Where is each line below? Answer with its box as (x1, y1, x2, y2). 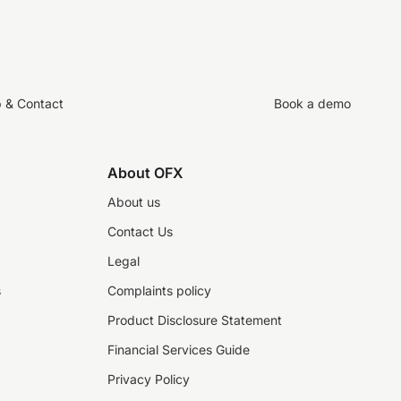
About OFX (107, 164, 183, 182)
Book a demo (274, 95, 351, 111)
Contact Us (107, 224, 173, 239)
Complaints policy (107, 283, 211, 298)
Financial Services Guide (107, 342, 250, 357)
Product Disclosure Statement (107, 312, 282, 328)
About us (107, 194, 160, 209)
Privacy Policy (107, 371, 190, 387)
